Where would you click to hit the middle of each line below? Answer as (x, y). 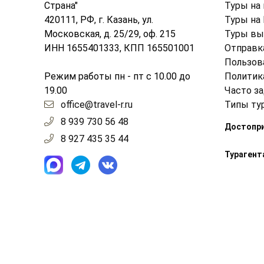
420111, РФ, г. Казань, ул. (99, 20)
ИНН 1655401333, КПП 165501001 (119, 48)
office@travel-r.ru (97, 105)
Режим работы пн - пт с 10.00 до (117, 77)
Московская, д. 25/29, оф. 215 (110, 34)
